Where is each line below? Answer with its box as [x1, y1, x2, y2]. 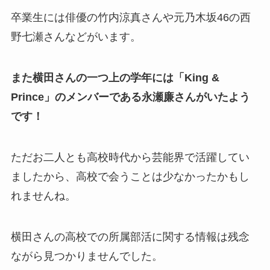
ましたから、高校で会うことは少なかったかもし [10, 170, 250, 183]
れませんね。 [10, 189, 76, 202]
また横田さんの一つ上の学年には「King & [10, 72, 219, 84]
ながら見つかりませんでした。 [10, 250, 163, 262]
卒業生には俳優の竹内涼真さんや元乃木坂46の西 [10, 11, 251, 24]
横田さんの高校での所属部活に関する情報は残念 [10, 230, 250, 243]
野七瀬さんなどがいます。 [10, 31, 141, 43]
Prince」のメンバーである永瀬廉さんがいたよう [10, 91, 250, 104]
